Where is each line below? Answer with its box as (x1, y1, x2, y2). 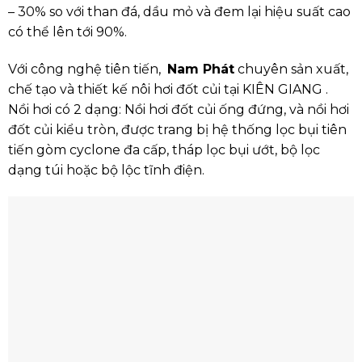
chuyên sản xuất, (234, 61, 348, 77)
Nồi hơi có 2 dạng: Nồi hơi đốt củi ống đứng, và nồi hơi (7, 101, 349, 117)
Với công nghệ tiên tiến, (7, 61, 167, 77)
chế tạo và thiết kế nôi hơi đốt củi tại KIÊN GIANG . (7, 81, 331, 97)
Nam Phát (166, 61, 234, 77)
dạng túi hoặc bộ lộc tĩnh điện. (7, 162, 204, 178)
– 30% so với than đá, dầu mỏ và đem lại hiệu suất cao (7, 3, 351, 19)
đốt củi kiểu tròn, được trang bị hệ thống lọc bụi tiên (7, 121, 347, 137)
